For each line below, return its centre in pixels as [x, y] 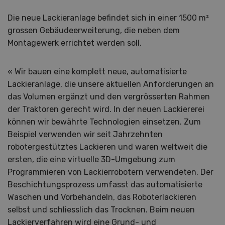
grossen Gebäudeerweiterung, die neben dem [94, 31]
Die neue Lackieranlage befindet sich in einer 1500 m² [108, 18]
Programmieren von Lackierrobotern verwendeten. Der [110, 172]
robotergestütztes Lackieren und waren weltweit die [107, 147]
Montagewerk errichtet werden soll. [75, 43]
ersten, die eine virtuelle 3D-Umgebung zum [91, 160]
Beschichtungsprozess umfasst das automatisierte [105, 185]
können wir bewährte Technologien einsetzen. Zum [104, 122]
